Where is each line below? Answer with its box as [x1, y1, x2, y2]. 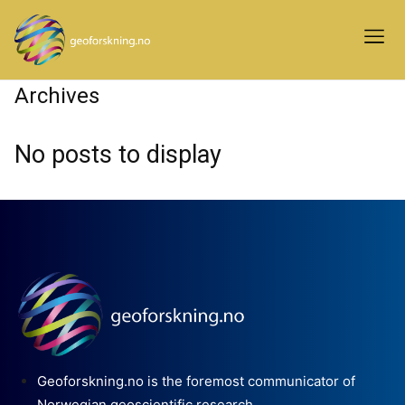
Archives [14, 82, 99, 108]
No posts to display [14, 139, 221, 169]
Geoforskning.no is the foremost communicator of [37, 372, 355, 391]
